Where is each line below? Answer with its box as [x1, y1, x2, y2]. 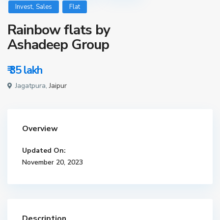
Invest [15, 2, 33, 12]
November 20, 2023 [22, 158, 83, 167]
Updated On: [22, 146, 66, 156]
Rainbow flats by [7, 21, 110, 40]
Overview [22, 123, 58, 135]
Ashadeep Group [7, 35, 110, 55]
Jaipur [49, 81, 67, 91]
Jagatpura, [13, 81, 50, 91]
